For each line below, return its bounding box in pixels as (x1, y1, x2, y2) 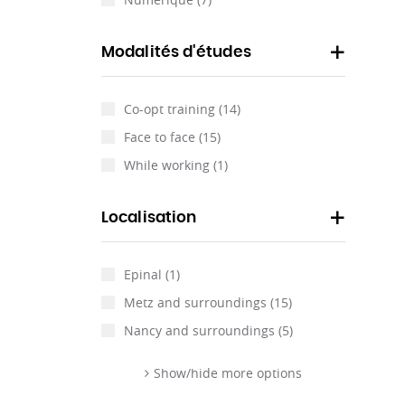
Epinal (124, 266, 165, 283)
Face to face (124, 128, 199, 146)
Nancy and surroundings (124, 322, 278, 339)
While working (124, 156, 213, 174)
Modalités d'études (101, 44, 251, 60)
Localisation (101, 210, 197, 225)
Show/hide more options (153, 364, 302, 381)
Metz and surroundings (124, 294, 270, 311)
